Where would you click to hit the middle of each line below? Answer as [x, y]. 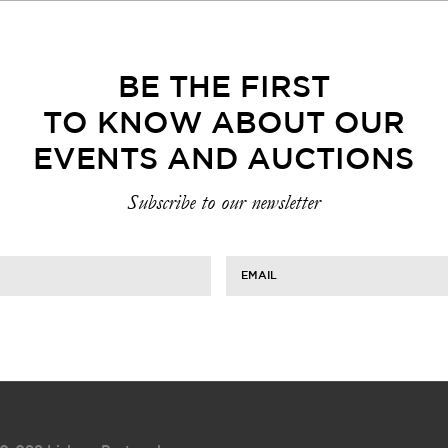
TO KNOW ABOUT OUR [223, 124]
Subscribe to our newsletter [224, 202]
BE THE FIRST [223, 88]
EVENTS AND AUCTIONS [224, 160]
